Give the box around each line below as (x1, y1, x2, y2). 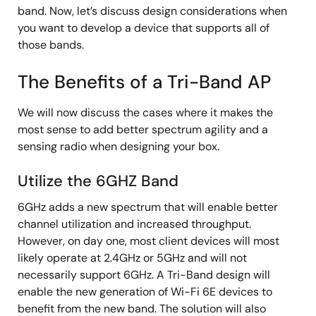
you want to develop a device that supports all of (18, 20, 269, 35)
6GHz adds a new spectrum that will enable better (18, 200, 278, 214)
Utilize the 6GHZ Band (18, 171, 178, 191)
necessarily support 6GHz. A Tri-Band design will (18, 267, 270, 282)
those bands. (18, 37, 84, 52)
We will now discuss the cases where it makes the (18, 105, 273, 120)
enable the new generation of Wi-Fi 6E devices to (18, 284, 272, 299)
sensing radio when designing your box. (18, 139, 219, 154)
